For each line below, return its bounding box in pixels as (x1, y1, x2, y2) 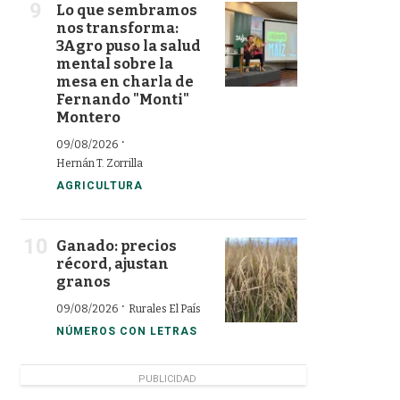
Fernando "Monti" (56, 90, 189, 108)
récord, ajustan (56, 254, 169, 272)
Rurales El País (129, 302, 201, 315)
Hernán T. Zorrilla (56, 156, 143, 170)
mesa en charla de (56, 72, 194, 90)
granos (56, 272, 111, 290)
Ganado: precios (56, 237, 177, 254)
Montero (56, 108, 121, 126)
